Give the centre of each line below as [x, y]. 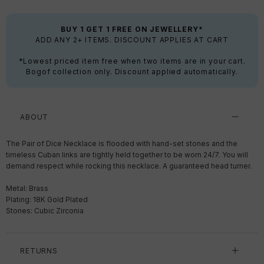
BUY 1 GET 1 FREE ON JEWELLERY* [132, 29]
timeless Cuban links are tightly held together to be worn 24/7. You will [127, 154]
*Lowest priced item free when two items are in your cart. [132, 61]
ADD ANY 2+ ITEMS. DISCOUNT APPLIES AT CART [132, 39]
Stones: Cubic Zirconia [45, 210]
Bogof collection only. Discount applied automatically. [132, 71]
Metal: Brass [27, 188]
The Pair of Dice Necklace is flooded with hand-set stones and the [122, 143]
